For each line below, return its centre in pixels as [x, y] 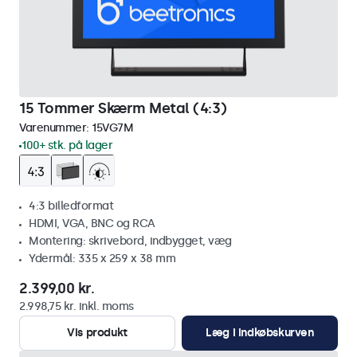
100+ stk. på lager [67, 145]
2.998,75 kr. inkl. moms [76, 306]
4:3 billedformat [71, 206]
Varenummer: [55, 128]
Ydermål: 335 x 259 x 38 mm [102, 259]
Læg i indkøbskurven [260, 333]
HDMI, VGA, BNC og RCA [92, 224]
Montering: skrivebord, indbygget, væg [130, 241]
